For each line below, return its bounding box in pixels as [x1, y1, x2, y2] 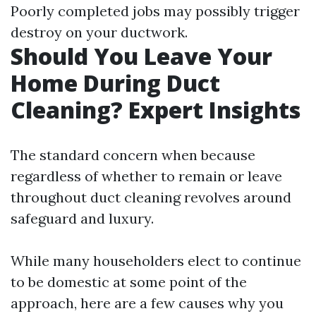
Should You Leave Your [11, 41, 272, 71]
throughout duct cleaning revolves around [11, 188, 291, 206]
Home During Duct [11, 68, 220, 98]
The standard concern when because [11, 146, 255, 164]
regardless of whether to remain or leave [11, 167, 282, 185]
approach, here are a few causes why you [11, 294, 284, 312]
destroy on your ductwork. [11, 23, 188, 41]
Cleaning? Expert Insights [11, 95, 300, 125]
